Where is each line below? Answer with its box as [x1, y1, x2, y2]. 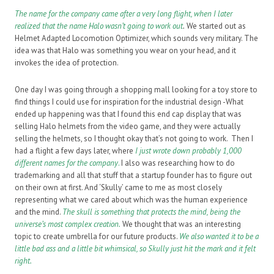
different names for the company [15, 158, 118, 169]
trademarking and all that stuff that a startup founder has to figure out [15, 170, 252, 181]
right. [15, 256, 32, 267]
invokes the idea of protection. [15, 57, 119, 68]
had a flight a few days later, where [15, 146, 135, 157]
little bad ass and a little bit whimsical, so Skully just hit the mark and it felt [15, 243, 256, 254]
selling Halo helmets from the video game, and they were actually [15, 121, 240, 132]
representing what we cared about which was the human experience [15, 194, 248, 206]
